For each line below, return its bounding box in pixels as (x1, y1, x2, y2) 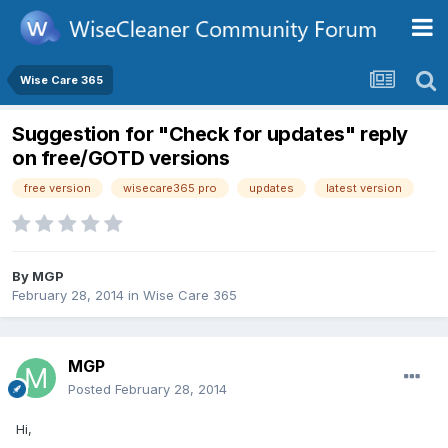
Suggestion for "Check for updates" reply (12, 122, 409, 147)
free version (24, 181, 91, 196)
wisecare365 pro (123, 181, 217, 196)
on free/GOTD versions (12, 146, 230, 171)
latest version (326, 181, 402, 196)
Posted (68, 381, 115, 398)
